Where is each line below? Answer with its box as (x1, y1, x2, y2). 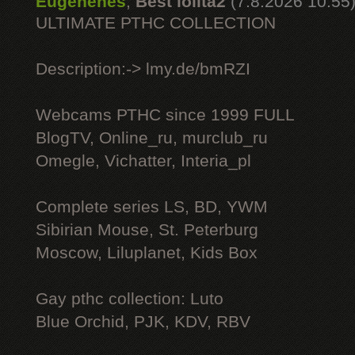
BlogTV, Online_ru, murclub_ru (36, 128, 268, 147)
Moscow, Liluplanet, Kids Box (36, 243, 258, 262)
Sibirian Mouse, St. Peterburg (36, 220, 258, 239)
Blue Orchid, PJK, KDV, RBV (36, 312, 250, 331)
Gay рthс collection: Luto (36, 289, 223, 308)
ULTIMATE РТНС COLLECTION (36, 13, 276, 32)
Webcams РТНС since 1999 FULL (36, 105, 295, 124)
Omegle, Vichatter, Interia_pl (36, 151, 251, 170)
